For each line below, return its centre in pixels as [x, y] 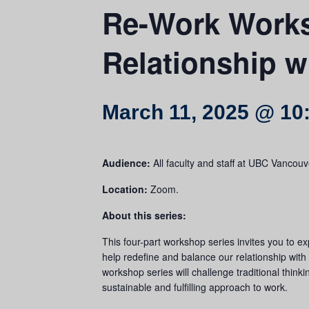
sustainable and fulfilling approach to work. [195, 287]
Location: [125, 189]
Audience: [126, 163]
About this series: [144, 215]
